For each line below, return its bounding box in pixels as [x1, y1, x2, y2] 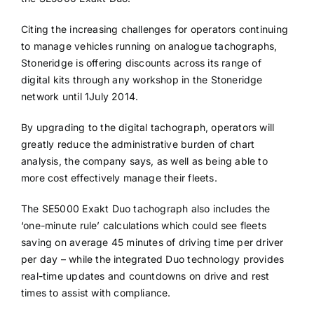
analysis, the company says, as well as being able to [20, 155, 268, 168]
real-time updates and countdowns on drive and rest [20, 270, 270, 282]
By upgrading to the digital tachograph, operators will [20, 121, 275, 134]
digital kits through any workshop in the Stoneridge [20, 74, 263, 86]
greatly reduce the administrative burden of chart [20, 138, 255, 151]
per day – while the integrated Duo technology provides [20, 253, 285, 266]
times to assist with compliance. [20, 287, 171, 299]
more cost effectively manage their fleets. [20, 172, 217, 184]
